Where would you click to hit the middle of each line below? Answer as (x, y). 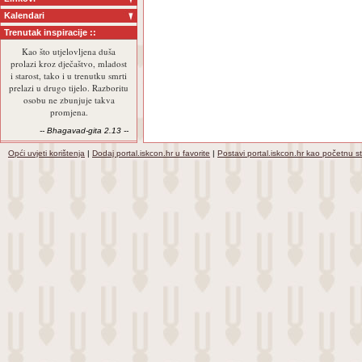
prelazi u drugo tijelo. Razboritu (69, 88)
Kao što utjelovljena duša (69, 51)
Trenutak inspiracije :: (50, 32)
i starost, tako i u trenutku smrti (69, 76)
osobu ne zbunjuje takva (69, 100)
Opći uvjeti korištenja (46, 153)
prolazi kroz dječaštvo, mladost (69, 63)
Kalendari (24, 15)
